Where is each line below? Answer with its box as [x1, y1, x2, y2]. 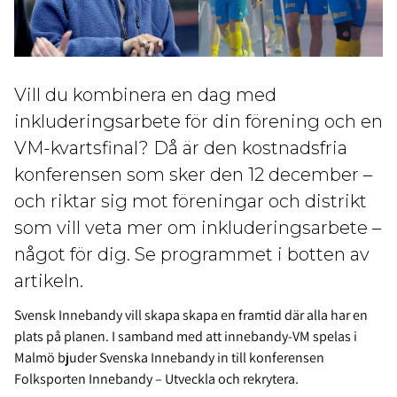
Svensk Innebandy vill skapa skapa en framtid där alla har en [14, 306, 368, 325]
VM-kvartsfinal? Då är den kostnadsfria [14, 137, 347, 160]
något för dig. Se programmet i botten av [14, 244, 370, 266]
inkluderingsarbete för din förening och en [14, 111, 383, 133]
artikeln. [14, 270, 83, 292]
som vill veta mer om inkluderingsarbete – [14, 217, 381, 239]
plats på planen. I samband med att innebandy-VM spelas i [14, 327, 357, 346]
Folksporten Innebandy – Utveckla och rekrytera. [14, 370, 299, 389]
